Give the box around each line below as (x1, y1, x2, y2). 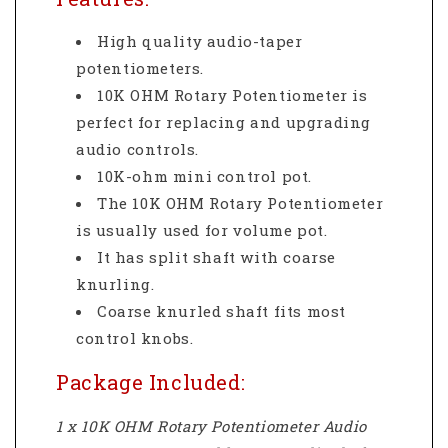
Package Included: (56, 368, 246, 395)
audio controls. (76, 139, 199, 160)
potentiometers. (76, 58, 204, 79)
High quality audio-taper (97, 31, 303, 52)
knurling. (76, 274, 155, 295)
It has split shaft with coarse (97, 247, 337, 268)
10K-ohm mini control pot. (97, 166, 312, 187)
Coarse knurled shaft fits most (97, 301, 347, 322)
